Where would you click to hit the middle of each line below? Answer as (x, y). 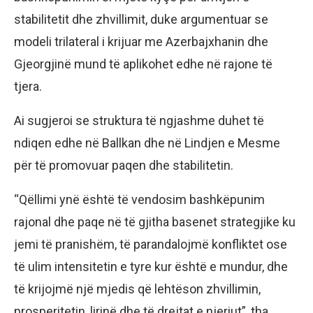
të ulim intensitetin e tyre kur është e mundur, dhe (151, 266)
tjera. (28, 86)
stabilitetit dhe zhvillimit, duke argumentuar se (141, 19)
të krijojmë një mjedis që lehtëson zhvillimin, (137, 289)
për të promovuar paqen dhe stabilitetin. (124, 165)
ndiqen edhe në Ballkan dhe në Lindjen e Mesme (147, 143)
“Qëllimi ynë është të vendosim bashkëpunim (139, 199)
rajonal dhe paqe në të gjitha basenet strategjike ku (155, 221)
